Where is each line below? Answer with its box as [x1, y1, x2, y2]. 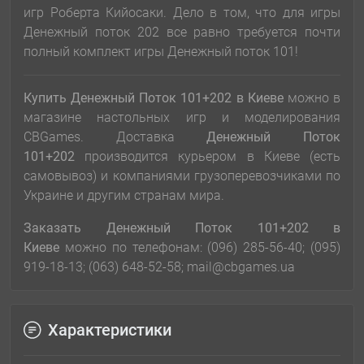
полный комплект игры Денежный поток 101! [24, 44, 298, 60]
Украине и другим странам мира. [24, 188, 224, 204]
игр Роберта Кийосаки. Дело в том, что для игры [24, 5, 340, 21]
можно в [283, 90, 341, 106]
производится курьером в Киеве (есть [84, 149, 341, 165]
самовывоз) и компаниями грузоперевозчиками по [24, 168, 340, 184]
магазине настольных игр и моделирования [24, 110, 340, 126]
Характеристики [48, 320, 171, 340]
